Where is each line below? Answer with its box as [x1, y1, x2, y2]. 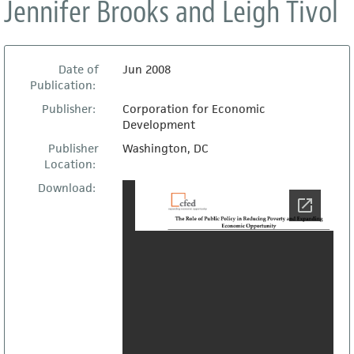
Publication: [29, 77, 99, 92]
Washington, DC [122, 141, 209, 156]
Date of [58, 62, 99, 77]
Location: [43, 156, 99, 171]
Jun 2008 [122, 62, 171, 77]
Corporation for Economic [122, 101, 265, 116]
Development [122, 117, 195, 132]
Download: [37, 180, 99, 195]
